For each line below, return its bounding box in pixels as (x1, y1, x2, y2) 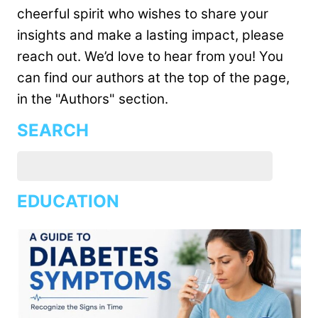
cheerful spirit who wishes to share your (17, 5, 268, 22)
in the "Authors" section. (17, 90, 168, 107)
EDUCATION (17, 190, 119, 212)
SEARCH (17, 119, 89, 141)
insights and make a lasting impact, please (17, 26, 284, 43)
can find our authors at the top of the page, (17, 69, 290, 86)
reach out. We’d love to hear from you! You (17, 48, 283, 65)
